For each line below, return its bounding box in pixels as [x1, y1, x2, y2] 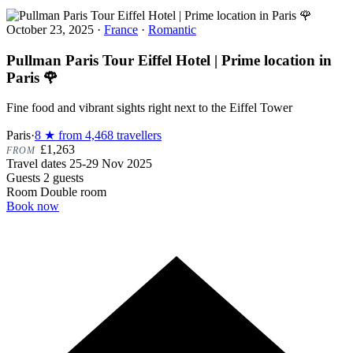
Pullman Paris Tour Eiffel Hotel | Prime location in [6, 51, 332, 69]
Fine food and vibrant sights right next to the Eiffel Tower [6, 101, 292, 115]
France [104, 23, 138, 36]
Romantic [148, 23, 196, 36]
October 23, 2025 [6, 23, 97, 36]
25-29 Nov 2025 [69, 157, 152, 171]
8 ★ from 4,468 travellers [35, 128, 162, 143]
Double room [40, 185, 106, 199]
